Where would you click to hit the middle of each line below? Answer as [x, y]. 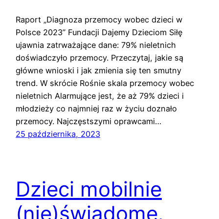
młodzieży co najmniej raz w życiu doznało [96, 109]
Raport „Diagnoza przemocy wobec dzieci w [99, 20]
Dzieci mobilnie [89, 189]
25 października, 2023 [58, 134]
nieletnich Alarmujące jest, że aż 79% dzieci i [100, 96]
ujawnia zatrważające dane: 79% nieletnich [96, 45]
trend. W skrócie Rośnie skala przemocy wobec [105, 83]
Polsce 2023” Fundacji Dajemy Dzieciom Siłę [99, 33]
